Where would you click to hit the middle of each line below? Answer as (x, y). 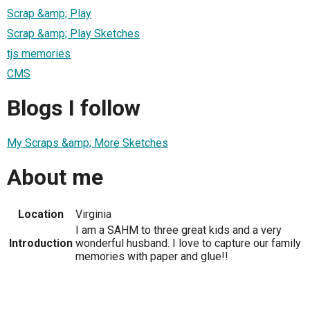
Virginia (93, 214)
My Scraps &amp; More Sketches (88, 143)
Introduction (41, 243)
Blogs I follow (74, 108)
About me (55, 177)
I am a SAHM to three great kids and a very (179, 230)
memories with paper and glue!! (152, 256)
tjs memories (39, 53)
